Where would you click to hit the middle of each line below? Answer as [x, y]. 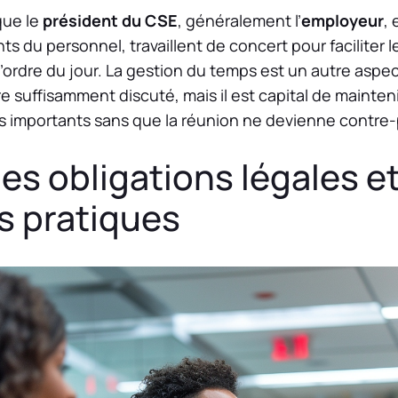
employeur [342, 20]
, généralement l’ [239, 20]
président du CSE [110, 20]
